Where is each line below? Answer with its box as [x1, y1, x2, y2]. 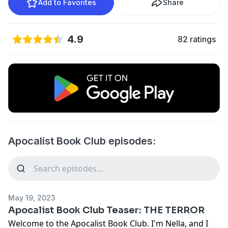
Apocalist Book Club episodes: [8, 134, 156, 147]
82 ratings [178, 34, 216, 44]
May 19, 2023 [8, 193, 55, 202]
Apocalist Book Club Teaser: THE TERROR [8, 204, 205, 216]
